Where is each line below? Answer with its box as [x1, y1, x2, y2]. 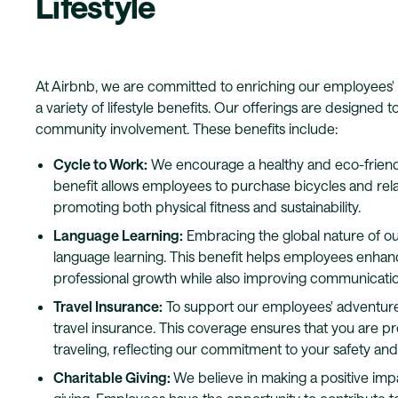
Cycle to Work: [53, 155, 147, 172]
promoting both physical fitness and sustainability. [53, 197, 361, 215]
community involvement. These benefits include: [36, 119, 338, 137]
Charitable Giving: [53, 368, 173, 386]
